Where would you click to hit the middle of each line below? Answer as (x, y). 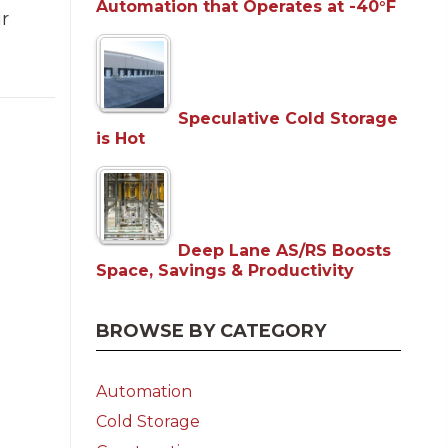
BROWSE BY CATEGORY (211, 331)
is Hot (121, 138)
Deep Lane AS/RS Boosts (284, 250)
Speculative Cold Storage (287, 118)
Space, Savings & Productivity (225, 270)
